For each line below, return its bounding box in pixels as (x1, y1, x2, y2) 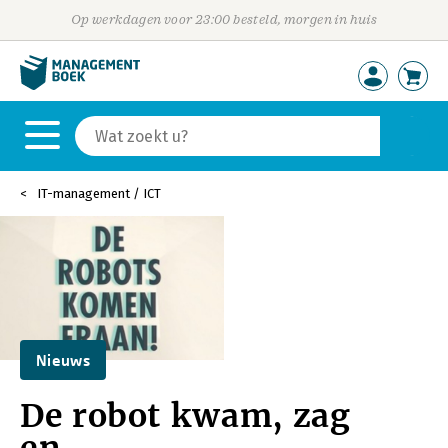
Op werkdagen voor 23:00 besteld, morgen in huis (70, 12, 378, 27)
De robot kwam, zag (20, 396, 351, 436)
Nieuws (36, 351, 90, 369)
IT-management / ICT (37, 186, 161, 201)
